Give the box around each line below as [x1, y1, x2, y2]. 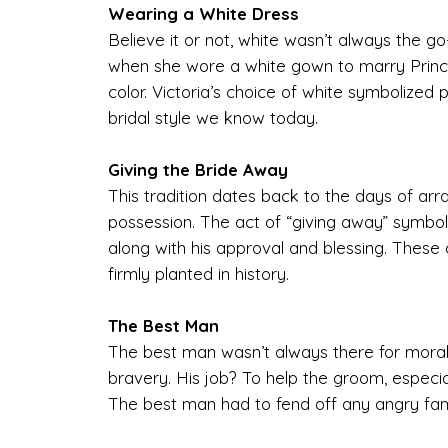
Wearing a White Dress [107, 2, 299, 24]
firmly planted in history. [107, 262, 289, 284]
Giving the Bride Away [107, 158, 288, 180]
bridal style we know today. [107, 106, 318, 128]
